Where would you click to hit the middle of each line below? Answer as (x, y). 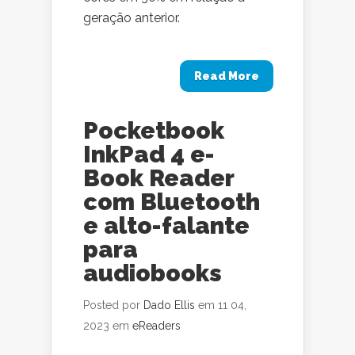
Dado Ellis (169, 305)
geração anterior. (132, 18)
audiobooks (153, 273)
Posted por (113, 305)
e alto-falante (166, 225)
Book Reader (158, 178)
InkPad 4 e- (149, 154)
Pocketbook (154, 130)
